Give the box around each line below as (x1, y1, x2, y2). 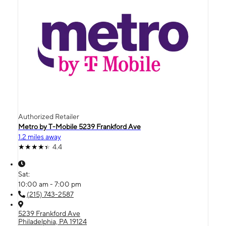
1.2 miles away (18, 132, 61, 141)
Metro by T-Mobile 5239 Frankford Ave (18, 122, 141, 131)
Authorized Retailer (18, 112, 79, 121)
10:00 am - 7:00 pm (18, 180, 81, 188)
